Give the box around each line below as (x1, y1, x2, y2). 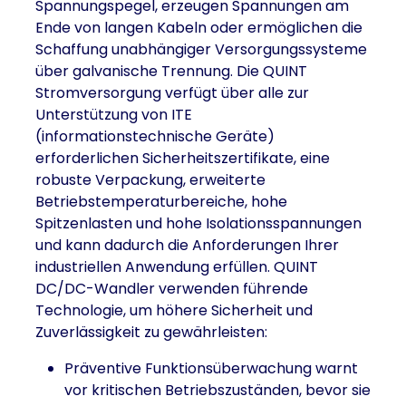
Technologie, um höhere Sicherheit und (35, 300, 313, 321)
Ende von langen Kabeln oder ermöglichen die (35, 17, 362, 38)
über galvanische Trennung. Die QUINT (35, 61, 307, 82)
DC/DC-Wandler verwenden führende (35, 278, 308, 299)
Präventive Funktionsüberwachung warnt (64, 358, 358, 379)
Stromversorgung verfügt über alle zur (35, 82, 309, 103)
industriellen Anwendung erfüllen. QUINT (35, 256, 318, 277)
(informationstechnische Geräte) (35, 126, 275, 147)
